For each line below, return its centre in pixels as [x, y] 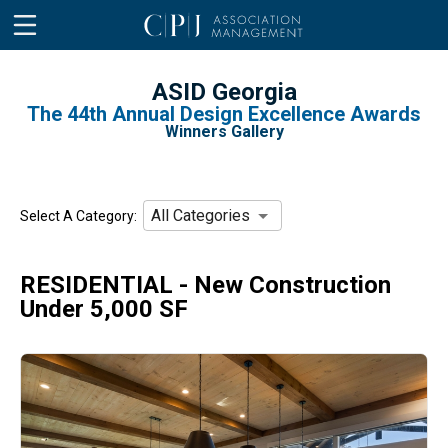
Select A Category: [81, 216]
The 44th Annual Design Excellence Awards [224, 114]
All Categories [200, 215]
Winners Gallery [224, 131]
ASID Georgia [224, 92]
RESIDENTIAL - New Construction [205, 285]
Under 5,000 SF [104, 309]
